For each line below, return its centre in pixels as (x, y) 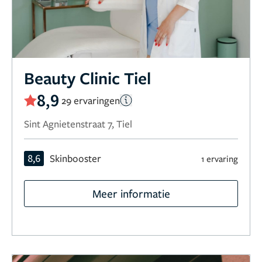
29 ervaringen (91, 100)
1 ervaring (220, 159)
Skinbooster (75, 158)
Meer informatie (131, 194)
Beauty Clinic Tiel (87, 78)
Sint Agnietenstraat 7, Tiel (78, 124)
